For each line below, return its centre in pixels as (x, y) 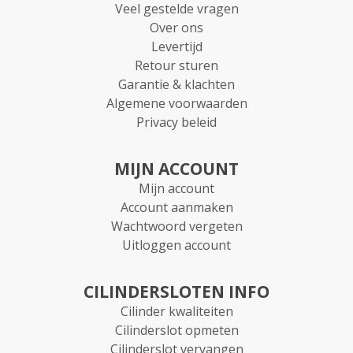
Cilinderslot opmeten (176, 330)
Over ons (176, 27)
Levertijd (176, 46)
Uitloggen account (176, 245)
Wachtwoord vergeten (176, 226)
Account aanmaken (176, 207)
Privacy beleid (176, 122)
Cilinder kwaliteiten (176, 311)
